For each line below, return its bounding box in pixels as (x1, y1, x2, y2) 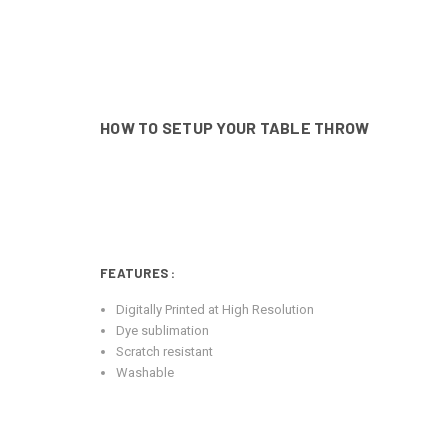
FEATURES (100, 264, 172, 281)
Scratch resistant (116, 344, 217, 360)
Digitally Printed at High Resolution (116, 302, 315, 318)
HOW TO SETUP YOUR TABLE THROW (100, 117, 370, 137)
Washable (116, 365, 175, 381)
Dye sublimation (116, 323, 213, 339)
